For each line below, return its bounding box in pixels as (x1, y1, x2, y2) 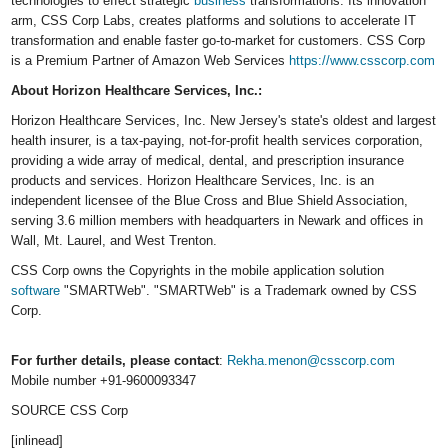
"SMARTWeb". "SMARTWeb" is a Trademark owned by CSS (60, 283, 418, 299)
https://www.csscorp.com (289, 53, 436, 69)
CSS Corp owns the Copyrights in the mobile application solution (11, 263, 385, 279)
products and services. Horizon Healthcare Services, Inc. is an (11, 173, 375, 189)
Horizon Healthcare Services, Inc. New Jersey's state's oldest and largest (11, 113, 437, 129)
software (11, 283, 61, 299)
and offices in (341, 213, 424, 229)
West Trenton (135, 233, 214, 249)
